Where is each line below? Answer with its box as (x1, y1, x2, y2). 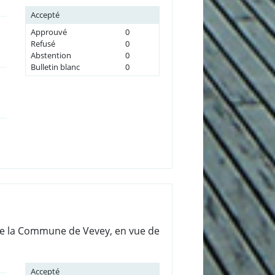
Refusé (30, 37, 55, 49)
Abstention (30, 49, 71, 61)
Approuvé (30, 26, 67, 37)
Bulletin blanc (30, 61, 80, 72)
